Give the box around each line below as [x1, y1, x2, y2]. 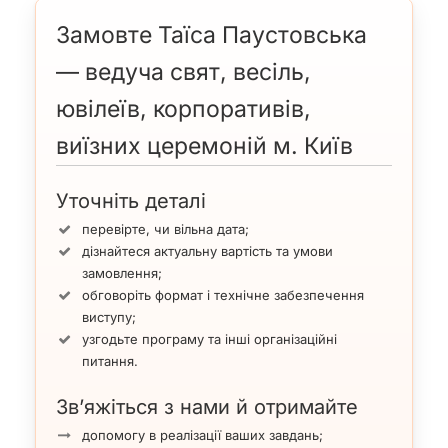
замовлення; [82, 265, 162, 282]
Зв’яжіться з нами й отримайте [56, 395, 358, 420]
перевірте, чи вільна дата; [82, 221, 249, 238]
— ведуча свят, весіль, [56, 57, 311, 86]
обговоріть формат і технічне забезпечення [82, 287, 364, 304]
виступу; [82, 309, 136, 326]
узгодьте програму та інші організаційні [82, 331, 337, 348]
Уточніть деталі [56, 189, 206, 214]
